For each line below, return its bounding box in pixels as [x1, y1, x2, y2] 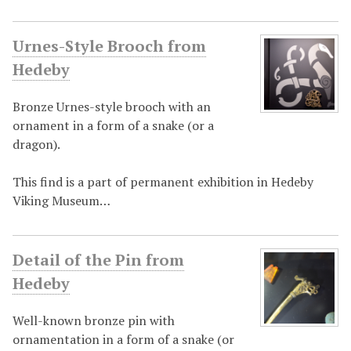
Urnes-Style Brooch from [13, 35, 206, 57]
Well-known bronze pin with [13, 312, 175, 330]
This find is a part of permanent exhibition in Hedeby [13, 173, 313, 191]
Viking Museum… [13, 192, 110, 210]
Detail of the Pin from [13, 249, 184, 271]
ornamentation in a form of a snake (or [13, 331, 234, 349]
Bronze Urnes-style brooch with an [13, 98, 211, 116]
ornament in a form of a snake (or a [13, 117, 214, 135]
